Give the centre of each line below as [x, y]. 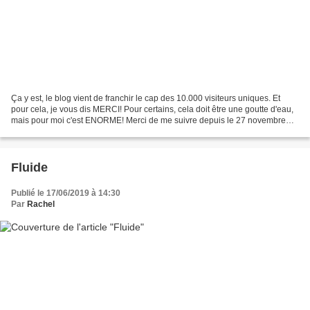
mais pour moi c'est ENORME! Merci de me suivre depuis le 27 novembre [148, 120]
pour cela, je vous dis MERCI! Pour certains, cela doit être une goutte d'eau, [152, 109]
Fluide [29, 167]
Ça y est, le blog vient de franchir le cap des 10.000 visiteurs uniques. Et [146, 98]
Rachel [41, 204]
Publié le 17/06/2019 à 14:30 [66, 193]
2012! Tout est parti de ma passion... [79, 131]
